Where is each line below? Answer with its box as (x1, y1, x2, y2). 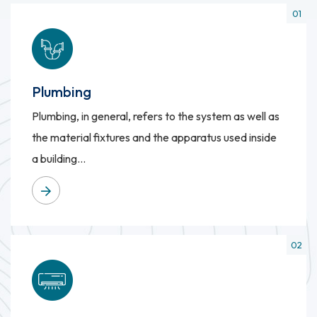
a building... (32, 151, 86, 166)
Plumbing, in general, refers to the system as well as (32, 109, 280, 124)
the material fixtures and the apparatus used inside (32, 130, 277, 145)
